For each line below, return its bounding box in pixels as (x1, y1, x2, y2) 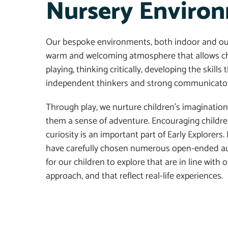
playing (46, 62, 73, 78)
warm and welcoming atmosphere (46, 48, 178, 64)
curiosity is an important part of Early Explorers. (46, 127, 226, 143)
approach (46, 168, 81, 184)
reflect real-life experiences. (120, 168, 223, 184)
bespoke (63, 35, 95, 50)
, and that (81, 168, 120, 184)
